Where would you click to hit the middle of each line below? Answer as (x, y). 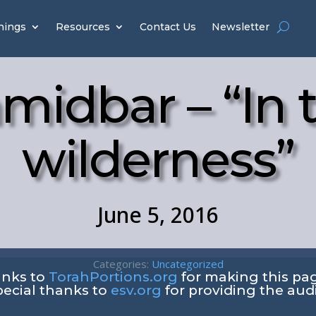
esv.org (136, 290)
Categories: (122, 264)
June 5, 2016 (158, 215)
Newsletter (241, 27)
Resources (83, 27)
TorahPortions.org (113, 277)
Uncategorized (187, 264)
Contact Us (168, 27)
